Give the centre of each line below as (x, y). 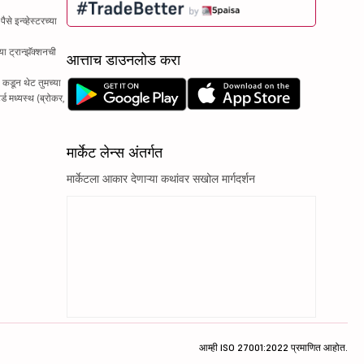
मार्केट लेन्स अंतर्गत (115, 152)
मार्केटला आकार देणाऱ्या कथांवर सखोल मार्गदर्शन (161, 178)
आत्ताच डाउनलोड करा (124, 59)
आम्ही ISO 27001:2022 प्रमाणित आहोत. (273, 347)
